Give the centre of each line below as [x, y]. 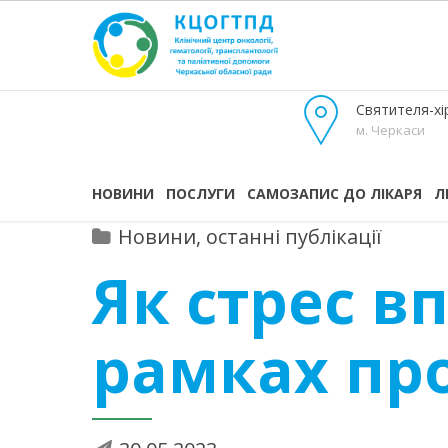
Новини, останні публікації [250, 236]
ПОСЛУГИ [200, 193]
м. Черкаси [390, 130]
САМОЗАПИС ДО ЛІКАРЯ [334, 193]
